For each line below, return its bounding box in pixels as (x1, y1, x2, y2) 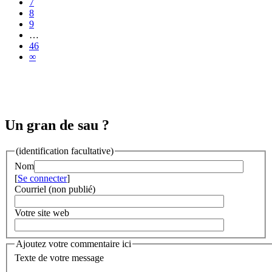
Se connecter (18, 172, 67, 183)
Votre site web (15, 207, 69, 218)
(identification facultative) (16, 146, 114, 157)
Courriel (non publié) (15, 183, 95, 194)
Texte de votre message (15, 253, 104, 263)
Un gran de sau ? (5, 117, 109, 134)
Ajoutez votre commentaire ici (16, 238, 131, 249)
